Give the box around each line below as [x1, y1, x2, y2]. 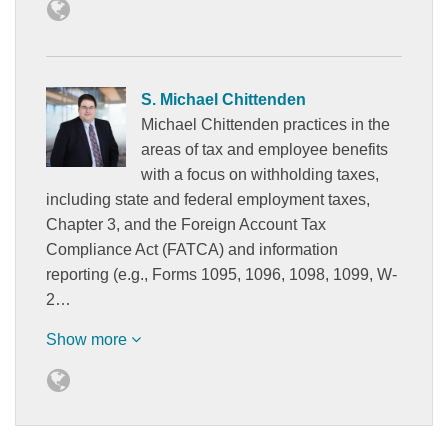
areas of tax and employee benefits [141, 140, 388, 158]
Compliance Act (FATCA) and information [46, 240, 338, 258]
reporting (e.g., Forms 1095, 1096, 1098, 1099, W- [46, 265, 397, 283]
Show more [46, 330, 131, 348]
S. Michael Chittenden [141, 90, 306, 108]
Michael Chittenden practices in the [141, 115, 390, 133]
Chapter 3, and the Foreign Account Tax [46, 215, 326, 233]
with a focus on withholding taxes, [141, 165, 379, 183]
